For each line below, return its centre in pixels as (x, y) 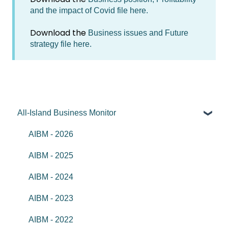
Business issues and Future (138, 33)
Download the (59, 33)
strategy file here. (61, 44)
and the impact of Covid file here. (89, 11)
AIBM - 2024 (51, 177)
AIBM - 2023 (51, 198)
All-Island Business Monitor (67, 113)
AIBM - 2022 (51, 220)
